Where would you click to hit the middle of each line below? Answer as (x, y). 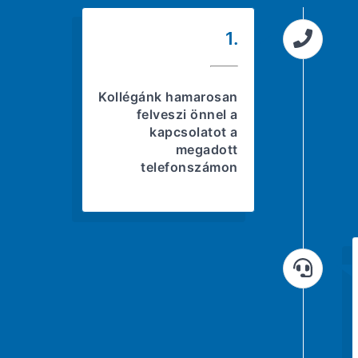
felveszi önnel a (187, 115)
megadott (207, 150)
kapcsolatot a (194, 132)
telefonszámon (189, 167)
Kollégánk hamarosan (168, 97)
